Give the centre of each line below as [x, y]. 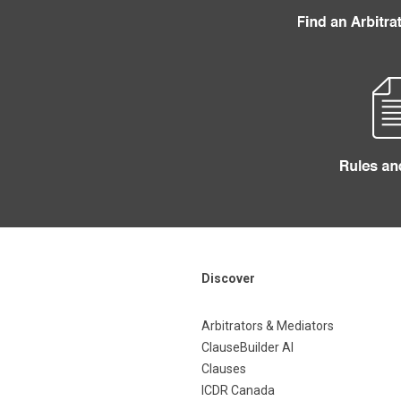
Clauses [224, 369]
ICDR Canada [238, 391]
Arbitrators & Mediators [268, 326]
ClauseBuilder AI [247, 348]
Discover [228, 279]
